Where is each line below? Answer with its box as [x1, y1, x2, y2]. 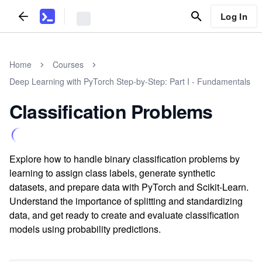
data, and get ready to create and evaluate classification [9, 208, 239, 222]
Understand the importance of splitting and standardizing [9, 194, 243, 208]
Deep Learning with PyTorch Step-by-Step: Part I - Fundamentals [9, 75, 250, 87]
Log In [220, 9, 247, 23]
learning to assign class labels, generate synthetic [9, 166, 215, 180]
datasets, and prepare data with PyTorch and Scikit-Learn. [9, 180, 249, 194]
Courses [53, 58, 84, 70]
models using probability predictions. [9, 222, 161, 236]
